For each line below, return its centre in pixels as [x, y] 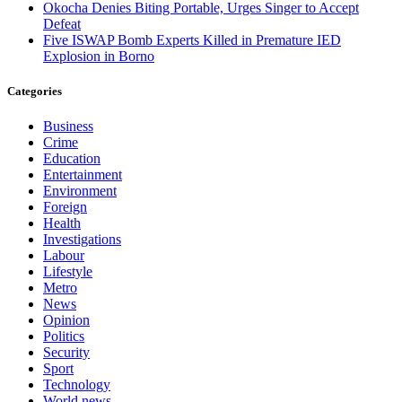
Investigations [82, 239]
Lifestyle [68, 271]
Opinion [66, 319]
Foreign [65, 206]
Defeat [62, 23]
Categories [35, 91]
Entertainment [83, 174]
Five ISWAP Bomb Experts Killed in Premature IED [192, 39]
